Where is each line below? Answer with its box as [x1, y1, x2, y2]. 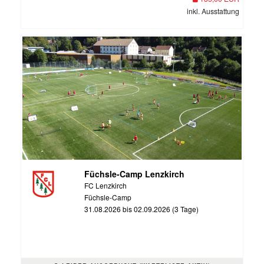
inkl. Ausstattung [187, 5, 239, 16]
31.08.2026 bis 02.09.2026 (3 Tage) [84, 204, 199, 214]
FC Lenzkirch [84, 180, 127, 190]
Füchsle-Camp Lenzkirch [84, 168, 184, 180]
